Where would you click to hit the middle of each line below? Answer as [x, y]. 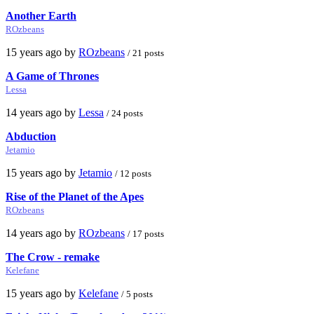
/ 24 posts [125, 113]
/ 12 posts [133, 173]
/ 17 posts [146, 233]
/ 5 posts [137, 294]
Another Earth [41, 15]
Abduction [31, 136]
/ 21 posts [146, 53]
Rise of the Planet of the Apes [75, 196]
